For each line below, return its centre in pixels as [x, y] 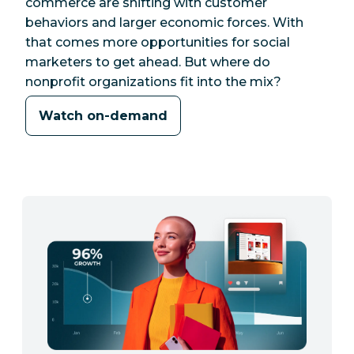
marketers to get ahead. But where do [148, 62]
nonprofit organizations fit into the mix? [153, 81]
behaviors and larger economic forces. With [164, 22]
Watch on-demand [103, 116]
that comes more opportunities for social [158, 42]
